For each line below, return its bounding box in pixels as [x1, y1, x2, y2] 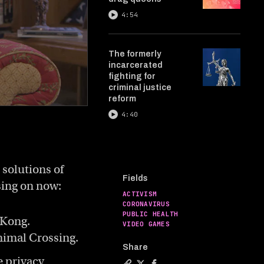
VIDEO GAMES [123, 220, 170, 228]
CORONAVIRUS [123, 200, 170, 208]
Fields [123, 174, 148, 183]
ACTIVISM [123, 190, 157, 198]
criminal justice [108, 83, 171, 92]
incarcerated [108, 61, 163, 70]
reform [108, 94, 136, 103]
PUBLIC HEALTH [123, 210, 179, 218]
